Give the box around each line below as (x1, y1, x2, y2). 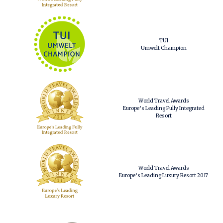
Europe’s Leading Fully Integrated (122, 105, 205, 111)
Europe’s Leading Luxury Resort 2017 (119, 172, 208, 179)
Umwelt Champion (140, 45, 187, 51)
